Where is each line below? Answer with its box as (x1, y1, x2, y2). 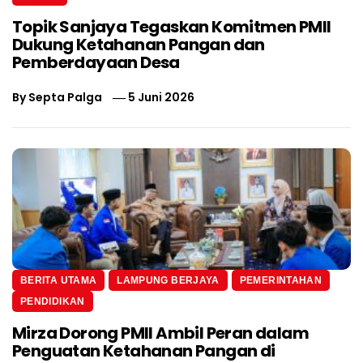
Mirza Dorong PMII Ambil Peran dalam (12, 321, 309, 344)
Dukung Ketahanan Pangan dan (12, 32, 265, 56)
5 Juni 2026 (128, 88, 195, 105)
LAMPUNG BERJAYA (117, 274, 220, 286)
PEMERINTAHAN (239, 274, 322, 286)
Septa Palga (28, 88, 102, 105)
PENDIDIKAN (20, 295, 85, 307)
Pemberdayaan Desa (12, 50, 180, 74)
